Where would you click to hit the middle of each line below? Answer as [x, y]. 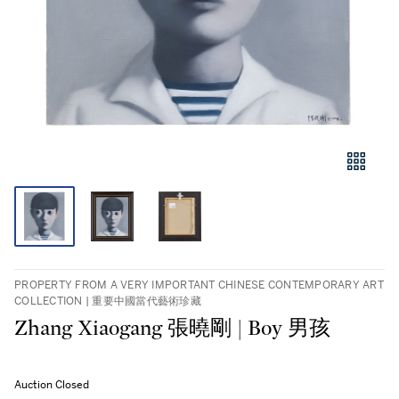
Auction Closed [52, 385]
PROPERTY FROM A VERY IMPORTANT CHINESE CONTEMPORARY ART [199, 285]
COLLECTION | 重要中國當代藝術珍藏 [108, 301]
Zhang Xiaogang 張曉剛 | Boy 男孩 [172, 329]
